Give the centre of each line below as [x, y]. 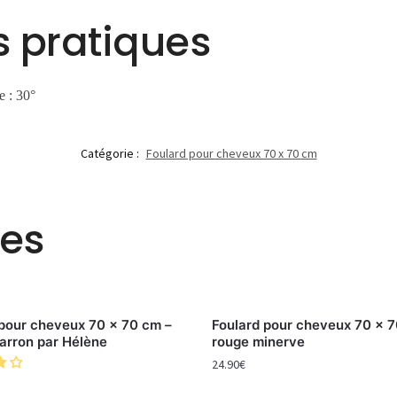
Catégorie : [111, 154]
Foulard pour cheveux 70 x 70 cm [231, 154]
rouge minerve [258, 342]
